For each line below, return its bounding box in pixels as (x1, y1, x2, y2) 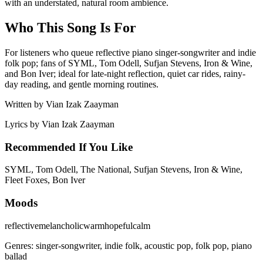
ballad (5, 251, 27, 261)
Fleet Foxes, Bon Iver (5, 175, 85, 186)
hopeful (104, 220, 133, 231)
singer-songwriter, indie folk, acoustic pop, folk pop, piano (36, 240, 252, 251)
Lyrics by (5, 119, 42, 129)
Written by (5, 99, 46, 109)
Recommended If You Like (5, 140, 133, 153)
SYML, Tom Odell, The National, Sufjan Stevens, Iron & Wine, (5, 164, 242, 175)
